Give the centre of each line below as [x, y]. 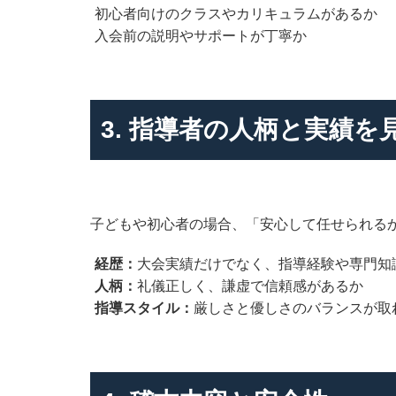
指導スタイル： [144, 308]
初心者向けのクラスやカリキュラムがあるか [236, 13]
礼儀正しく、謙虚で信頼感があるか [250, 286]
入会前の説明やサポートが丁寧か [201, 35]
